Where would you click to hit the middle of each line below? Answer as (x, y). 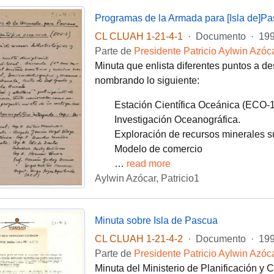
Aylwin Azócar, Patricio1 (147, 179)
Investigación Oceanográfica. (177, 120)
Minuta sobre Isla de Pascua (156, 220)
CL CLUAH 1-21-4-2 (139, 239)
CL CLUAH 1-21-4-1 (139, 37)
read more (148, 164)
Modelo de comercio (158, 149)
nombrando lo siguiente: (147, 81)
